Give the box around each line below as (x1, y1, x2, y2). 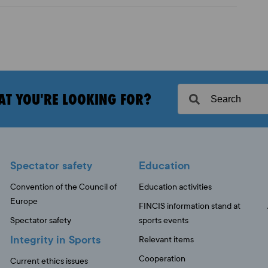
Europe (10, 196, 38, 206)
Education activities (138, 182, 212, 192)
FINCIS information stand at (138, 201, 240, 211)
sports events (138, 215, 188, 226)
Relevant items (138, 234, 194, 245)
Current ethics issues (10, 256, 88, 266)
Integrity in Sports (10, 233, 100, 247)
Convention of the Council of (10, 182, 117, 192)
